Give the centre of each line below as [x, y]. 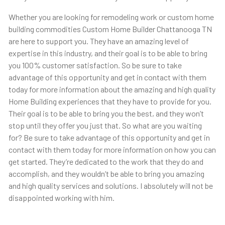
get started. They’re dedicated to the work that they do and [106, 162]
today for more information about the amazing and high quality [112, 89]
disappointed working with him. [61, 198]
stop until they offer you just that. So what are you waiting [105, 126]
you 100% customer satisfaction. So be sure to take [95, 65]
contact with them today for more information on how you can [112, 150]
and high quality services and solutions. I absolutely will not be [110, 186]
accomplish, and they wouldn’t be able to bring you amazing [106, 174]
